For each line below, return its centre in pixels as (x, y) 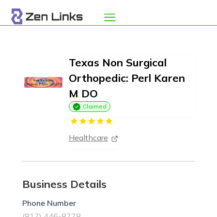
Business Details (64, 184)
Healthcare (88, 138)
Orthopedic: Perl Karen (127, 78)
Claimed (94, 106)
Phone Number (49, 203)
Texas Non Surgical (117, 62)
